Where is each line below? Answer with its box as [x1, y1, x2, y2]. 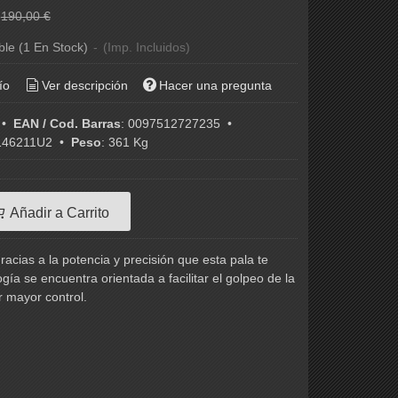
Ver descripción [41, 77, 128, 92]
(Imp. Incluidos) [102, 39, 190, 54]
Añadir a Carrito [6, 203, 110, 220]
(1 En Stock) [18, 39, 92, 54]
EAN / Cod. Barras [12, 116, 121, 131]
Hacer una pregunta [159, 77, 273, 92]
